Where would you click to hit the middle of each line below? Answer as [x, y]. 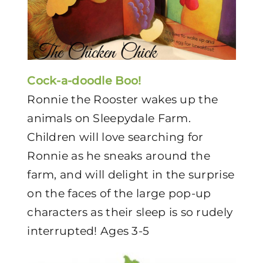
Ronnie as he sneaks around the [119, 156]
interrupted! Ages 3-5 [88, 231]
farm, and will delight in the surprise [131, 175]
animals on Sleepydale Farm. [109, 118]
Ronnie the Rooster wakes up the [123, 100]
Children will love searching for [115, 137]
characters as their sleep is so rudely [130, 212]
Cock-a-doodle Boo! [84, 81]
